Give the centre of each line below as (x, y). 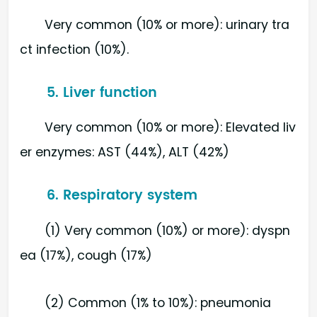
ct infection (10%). (74, 49)
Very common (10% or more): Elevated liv (171, 128)
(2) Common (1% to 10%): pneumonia (158, 303)
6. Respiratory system (122, 196)
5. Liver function (102, 93)
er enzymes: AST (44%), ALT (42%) (125, 152)
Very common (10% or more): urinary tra (167, 24)
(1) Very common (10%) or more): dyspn (168, 231)
